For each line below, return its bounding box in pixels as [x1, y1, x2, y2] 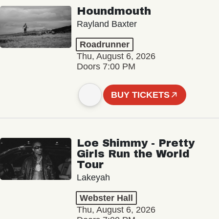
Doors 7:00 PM [76, 62, 135, 71]
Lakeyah [76, 173, 110, 183]
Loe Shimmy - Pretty [76, 137, 195, 150]
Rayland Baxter [76, 19, 137, 29]
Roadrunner [79, 40, 130, 49]
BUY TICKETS [111, 89, 170, 100]
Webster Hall [79, 193, 133, 203]
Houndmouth [76, 5, 151, 17]
